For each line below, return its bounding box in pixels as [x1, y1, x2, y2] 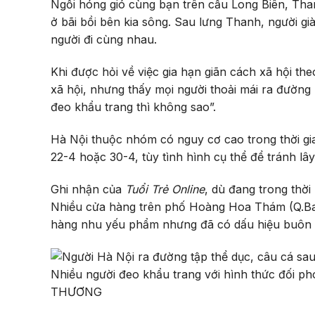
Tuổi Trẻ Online [125, 181, 205, 196]
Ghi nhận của [51, 181, 125, 196]
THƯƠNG [51, 285, 102, 300]
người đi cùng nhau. [51, 32, 160, 47]
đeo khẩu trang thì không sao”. [51, 99, 219, 114]
